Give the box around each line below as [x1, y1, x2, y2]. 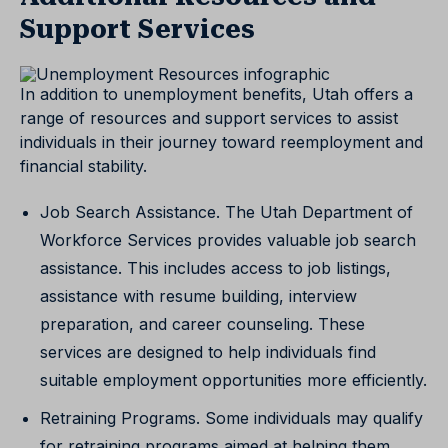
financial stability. [20, 156, 147, 177]
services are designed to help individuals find [40, 342, 376, 363]
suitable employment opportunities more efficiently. [40, 370, 427, 391]
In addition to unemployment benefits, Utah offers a [20, 84, 413, 105]
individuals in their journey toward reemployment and [20, 132, 423, 153]
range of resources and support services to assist [20, 108, 398, 129]
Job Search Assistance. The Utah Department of [40, 202, 413, 223]
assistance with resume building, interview [40, 286, 357, 307]
